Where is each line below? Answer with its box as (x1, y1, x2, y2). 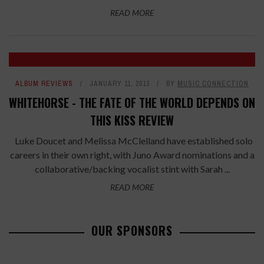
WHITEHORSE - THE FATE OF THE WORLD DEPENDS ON (9, 94, 255, 111)
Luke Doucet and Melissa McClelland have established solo (11, 135, 253, 146)
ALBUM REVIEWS (15, 79, 73, 88)
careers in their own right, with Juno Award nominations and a (9, 149, 255, 160)
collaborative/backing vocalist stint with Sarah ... (34, 163, 230, 174)
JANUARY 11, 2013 (90, 79, 150, 88)
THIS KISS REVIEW (90, 111, 174, 129)
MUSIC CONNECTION (177, 79, 249, 88)
